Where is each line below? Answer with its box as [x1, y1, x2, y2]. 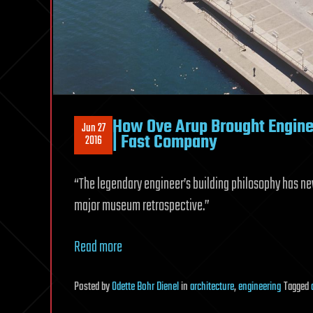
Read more [74, 235, 122, 259]
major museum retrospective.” [74, 194, 210, 218]
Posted [74, 277, 101, 296]
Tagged [284, 277, 311, 296]
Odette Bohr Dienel [112, 277, 179, 296]
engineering [238, 277, 281, 296]
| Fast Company [112, 129, 217, 157]
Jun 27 [81, 119, 105, 138]
